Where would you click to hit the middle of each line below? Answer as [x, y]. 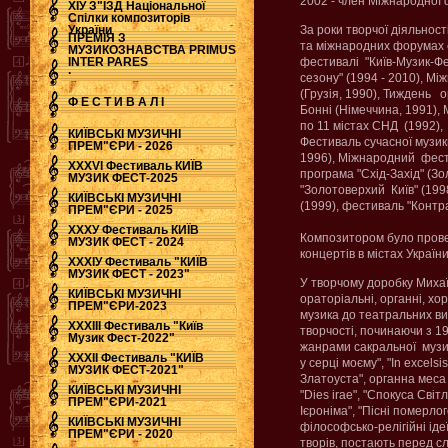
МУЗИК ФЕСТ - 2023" [129, 274]
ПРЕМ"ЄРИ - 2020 [120, 434]
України [90, 30]
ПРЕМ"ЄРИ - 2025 [120, 210]
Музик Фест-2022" [121, 338]
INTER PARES [108, 62]
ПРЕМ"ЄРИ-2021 [117, 402]
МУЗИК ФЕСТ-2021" [126, 370]
